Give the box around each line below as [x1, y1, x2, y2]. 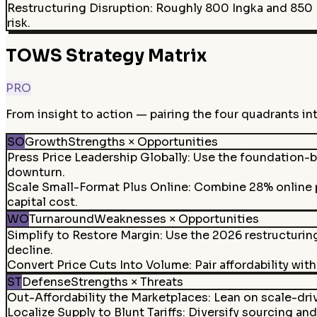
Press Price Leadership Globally [6, 150, 188, 165]
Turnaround [28, 212, 94, 226]
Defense [21, 274, 71, 289]
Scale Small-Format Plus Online [6, 180, 188, 195]
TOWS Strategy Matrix [6, 45, 207, 67]
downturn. [6, 165, 65, 180]
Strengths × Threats [70, 274, 183, 289]
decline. [6, 242, 53, 258]
